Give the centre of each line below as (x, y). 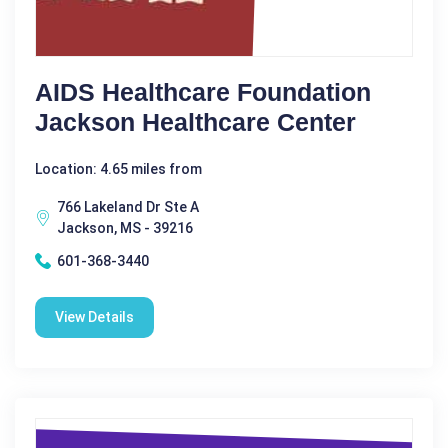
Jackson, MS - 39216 (125, 227)
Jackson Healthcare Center (195, 121)
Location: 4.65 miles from (118, 168)
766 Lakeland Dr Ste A (128, 206)
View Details (94, 316)
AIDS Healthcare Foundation (203, 91)
